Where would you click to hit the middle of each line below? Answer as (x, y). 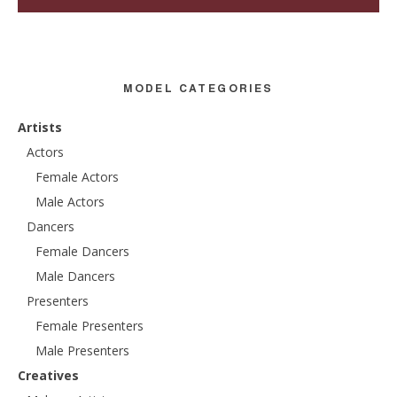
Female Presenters (90, 326)
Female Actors (77, 177)
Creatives (48, 376)
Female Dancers (82, 252)
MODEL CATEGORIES (198, 88)
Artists (40, 128)
